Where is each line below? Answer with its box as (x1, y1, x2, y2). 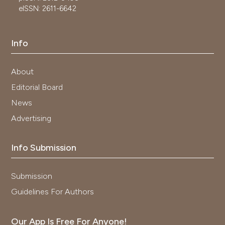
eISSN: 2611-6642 (19, 4, 77, 13)
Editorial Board (11, 82, 63, 92)
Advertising (11, 113, 52, 123)
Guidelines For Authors (11, 187, 94, 197)
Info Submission (11, 142, 77, 154)
